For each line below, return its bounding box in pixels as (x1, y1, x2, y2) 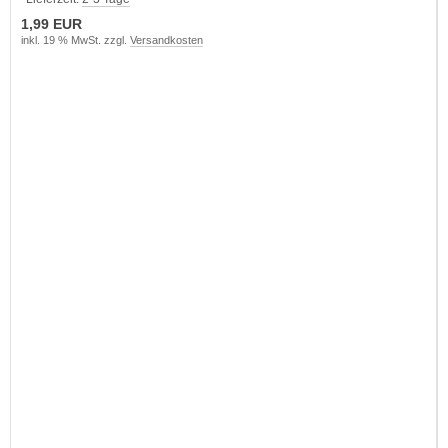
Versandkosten (130, 33, 203, 46)
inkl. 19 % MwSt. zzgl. (21, 33, 130, 46)
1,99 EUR (21, 15, 82, 32)
